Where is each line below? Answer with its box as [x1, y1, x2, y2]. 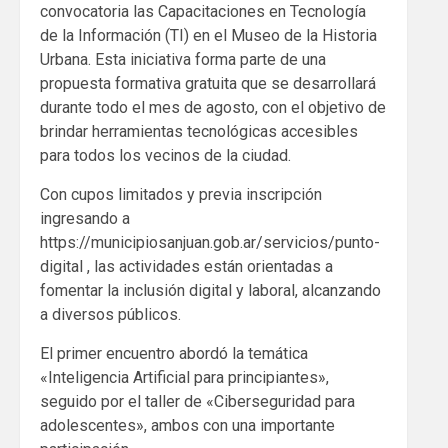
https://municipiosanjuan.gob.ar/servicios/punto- [40, 233, 380, 253]
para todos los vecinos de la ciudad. [40, 146, 291, 166]
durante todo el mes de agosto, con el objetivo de [40, 98, 386, 118]
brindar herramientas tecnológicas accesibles [40, 122, 358, 142]
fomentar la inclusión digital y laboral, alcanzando [40, 281, 381, 301]
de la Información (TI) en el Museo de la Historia [40, 26, 377, 46]
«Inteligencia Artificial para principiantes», [40, 368, 329, 388]
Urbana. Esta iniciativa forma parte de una [40, 50, 326, 70]
